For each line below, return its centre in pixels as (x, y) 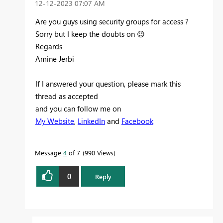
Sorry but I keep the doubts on (86, 34)
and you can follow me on (78, 109)
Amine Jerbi (55, 59)
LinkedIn (91, 121)
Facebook (137, 121)
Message (49, 153)
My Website (55, 121)
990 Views (99, 153)
